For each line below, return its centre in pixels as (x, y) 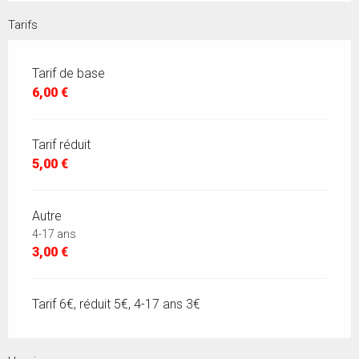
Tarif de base (69, 74)
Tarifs (23, 25)
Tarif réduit (61, 145)
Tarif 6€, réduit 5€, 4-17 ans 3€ (116, 305)
